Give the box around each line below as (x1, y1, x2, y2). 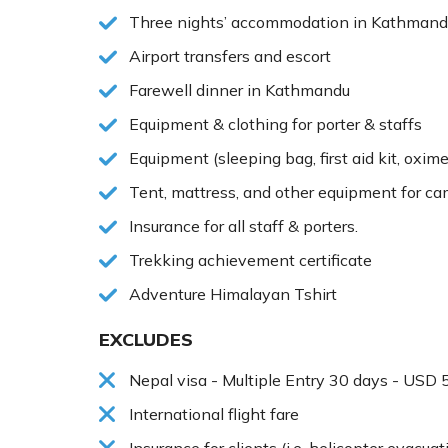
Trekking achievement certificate (129, 249, 372, 270)
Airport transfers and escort (129, 45, 331, 66)
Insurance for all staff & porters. (129, 215, 358, 236)
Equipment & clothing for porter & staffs (129, 113, 422, 134)
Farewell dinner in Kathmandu (129, 79, 350, 100)
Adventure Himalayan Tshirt (129, 283, 337, 304)
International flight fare (129, 403, 303, 424)
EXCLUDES (99, 327, 193, 351)
